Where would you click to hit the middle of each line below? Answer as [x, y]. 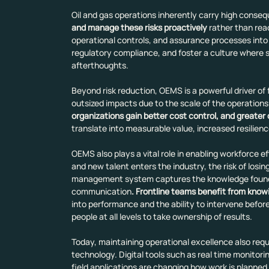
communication [101, 192]
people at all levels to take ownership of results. [162, 217]
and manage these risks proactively [139, 28]
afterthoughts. [100, 65]
